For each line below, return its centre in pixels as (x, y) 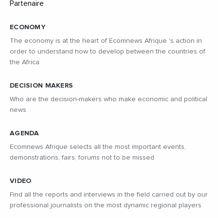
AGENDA (25, 133)
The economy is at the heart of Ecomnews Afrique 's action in (106, 41)
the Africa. (25, 62)
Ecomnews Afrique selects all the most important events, (98, 147)
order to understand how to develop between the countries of (108, 51)
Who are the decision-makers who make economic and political (109, 99)
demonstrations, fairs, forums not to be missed (82, 157)
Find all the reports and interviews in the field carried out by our (109, 194)
